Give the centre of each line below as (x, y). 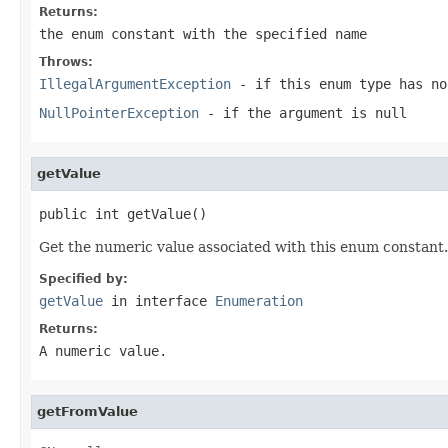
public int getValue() (123, 213)
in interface (159, 300)
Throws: (66, 61)
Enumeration (259, 300)
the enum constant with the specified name (203, 33)
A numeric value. (103, 350)
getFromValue (87, 411)
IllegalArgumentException (135, 83)
